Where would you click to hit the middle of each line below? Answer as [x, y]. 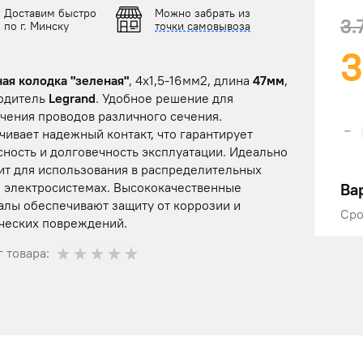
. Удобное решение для [164, 98]
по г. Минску [36, 26]
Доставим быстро [50, 13]
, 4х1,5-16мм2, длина [191, 81]
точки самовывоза [203, 26]
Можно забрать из [203, 13]
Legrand [72, 98]
